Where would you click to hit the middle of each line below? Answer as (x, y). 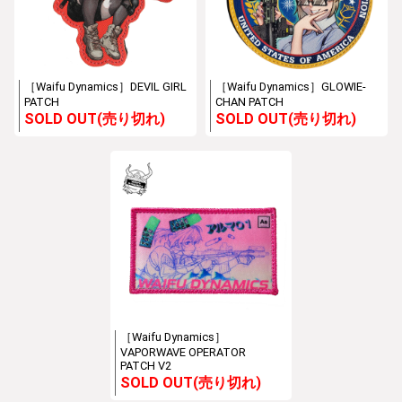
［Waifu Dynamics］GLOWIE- (291, 86)
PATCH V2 (145, 366)
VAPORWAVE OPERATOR (183, 353)
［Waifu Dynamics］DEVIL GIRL (106, 86)
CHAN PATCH (249, 101)
